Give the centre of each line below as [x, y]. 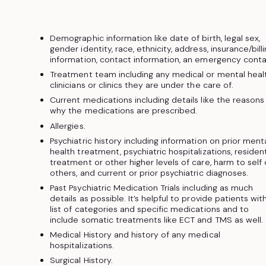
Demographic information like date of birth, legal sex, [155, 38]
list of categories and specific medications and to [149, 209]
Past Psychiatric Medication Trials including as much [151, 187]
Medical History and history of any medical [135, 234]
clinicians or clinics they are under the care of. [142, 85]
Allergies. [68, 126]
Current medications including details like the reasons [157, 100]
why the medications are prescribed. [124, 111]
